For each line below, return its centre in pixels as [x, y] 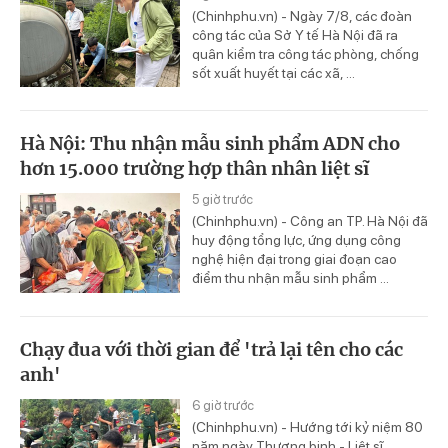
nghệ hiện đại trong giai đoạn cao [294, 259]
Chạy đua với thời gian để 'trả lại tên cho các [211, 350]
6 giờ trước [223, 406]
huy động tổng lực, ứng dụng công [296, 240]
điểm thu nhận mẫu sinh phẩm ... [290, 278]
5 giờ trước [222, 200]
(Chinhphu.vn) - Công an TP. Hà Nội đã [310, 221]
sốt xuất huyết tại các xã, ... [273, 72]
